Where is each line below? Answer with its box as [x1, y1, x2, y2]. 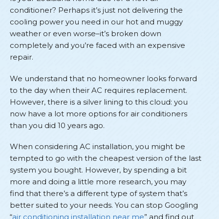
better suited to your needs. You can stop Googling [10, 200, 198, 210]
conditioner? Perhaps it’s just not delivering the [10, 5, 183, 15]
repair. [10, 52, 33, 62]
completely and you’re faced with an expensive [10, 41, 185, 50]
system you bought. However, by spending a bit [10, 165, 187, 175]
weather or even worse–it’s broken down [10, 29, 161, 39]
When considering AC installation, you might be [10, 142, 185, 152]
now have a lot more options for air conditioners [10, 109, 187, 118]
